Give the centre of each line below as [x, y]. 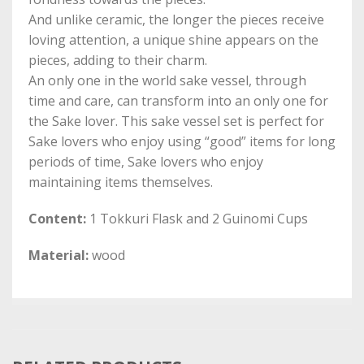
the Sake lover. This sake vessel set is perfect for [176, 121]
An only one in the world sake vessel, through [167, 81]
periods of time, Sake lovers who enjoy [146, 162]
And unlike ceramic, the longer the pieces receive [176, 20]
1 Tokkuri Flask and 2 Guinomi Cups [197, 219]
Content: [57, 219]
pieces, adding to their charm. [118, 61]
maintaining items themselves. [121, 182]
